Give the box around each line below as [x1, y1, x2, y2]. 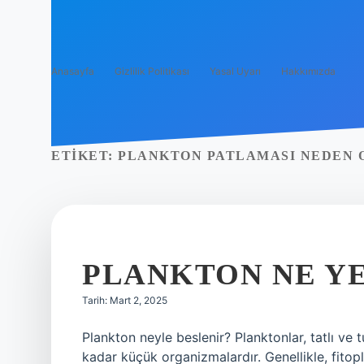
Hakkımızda [281, 65, 336, 77]
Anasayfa [51, 65, 94, 77]
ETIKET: [51, 149, 118, 162]
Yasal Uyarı [210, 65, 261, 77]
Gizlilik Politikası [115, 65, 189, 77]
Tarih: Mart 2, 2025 [82, 294, 167, 306]
